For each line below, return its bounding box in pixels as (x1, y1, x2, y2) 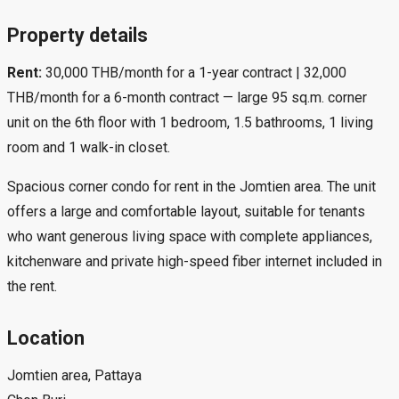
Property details (7, 23, 148, 46)
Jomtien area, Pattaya (7, 367, 142, 384)
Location (7, 326, 85, 349)
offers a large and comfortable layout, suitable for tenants (7, 202, 365, 220)
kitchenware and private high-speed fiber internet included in (7, 252, 382, 270)
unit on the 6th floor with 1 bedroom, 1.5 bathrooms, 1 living (7, 113, 373, 131)
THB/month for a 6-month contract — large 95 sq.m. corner (7, 88, 367, 106)
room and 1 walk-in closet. (7, 138, 170, 156)
